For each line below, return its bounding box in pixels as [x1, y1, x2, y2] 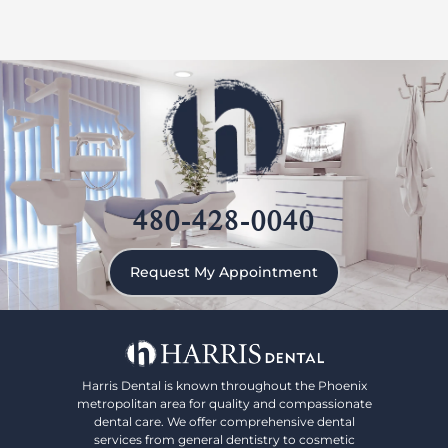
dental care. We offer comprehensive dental [93, 413, 355, 429]
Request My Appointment [130, 262, 318, 281]
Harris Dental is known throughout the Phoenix [81, 377, 367, 393]
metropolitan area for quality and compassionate [76, 395, 372, 411]
